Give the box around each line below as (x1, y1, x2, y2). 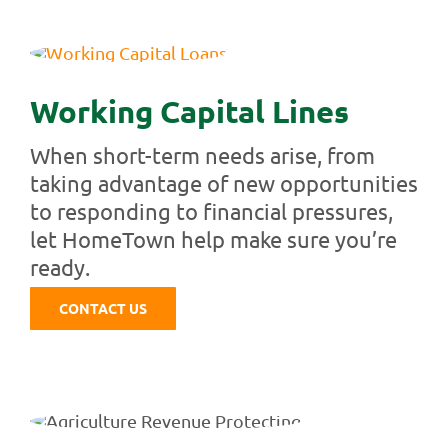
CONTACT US (58, 299, 147, 317)
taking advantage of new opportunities (29, 169, 418, 196)
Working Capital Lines (29, 92, 349, 131)
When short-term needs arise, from (29, 141, 375, 168)
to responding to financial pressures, (29, 197, 393, 224)
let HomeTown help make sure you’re (29, 225, 397, 252)
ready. (29, 253, 90, 280)
